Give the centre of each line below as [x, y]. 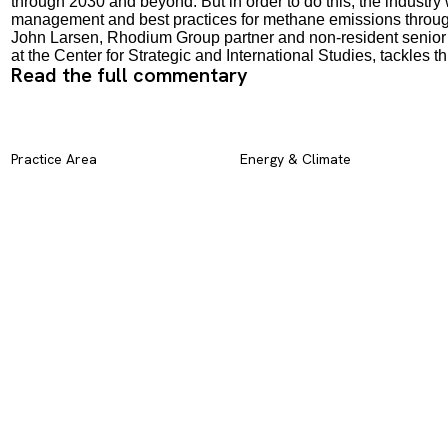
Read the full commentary [129, 75]
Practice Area [53, 159]
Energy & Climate [295, 159]
